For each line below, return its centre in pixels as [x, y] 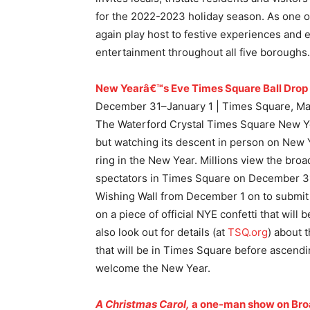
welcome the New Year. [153, 268]
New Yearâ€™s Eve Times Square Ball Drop [202, 89]
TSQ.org [248, 232]
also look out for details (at [162, 232]
